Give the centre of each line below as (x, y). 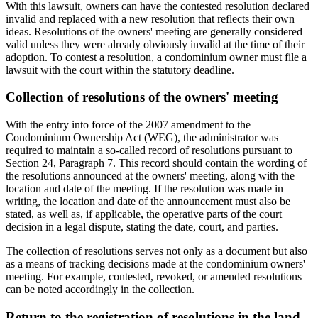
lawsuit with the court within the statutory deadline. (120, 70)
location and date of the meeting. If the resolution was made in (144, 189)
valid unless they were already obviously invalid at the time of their (155, 44)
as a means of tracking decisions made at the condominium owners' (155, 264)
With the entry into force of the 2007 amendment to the (128, 125)
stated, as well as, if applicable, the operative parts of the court (144, 214)
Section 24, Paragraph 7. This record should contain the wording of (156, 163)
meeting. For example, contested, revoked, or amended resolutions (154, 277)
